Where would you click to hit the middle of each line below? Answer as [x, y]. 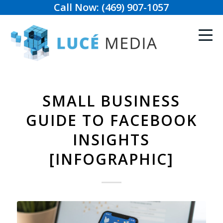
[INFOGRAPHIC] [111, 159]
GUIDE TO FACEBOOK [111, 120]
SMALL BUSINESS [111, 101]
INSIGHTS [111, 140]
